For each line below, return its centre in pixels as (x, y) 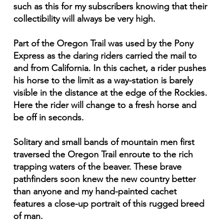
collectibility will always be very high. (84, 19)
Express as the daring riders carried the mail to (105, 56)
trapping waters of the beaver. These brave (97, 167)
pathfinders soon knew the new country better (104, 179)
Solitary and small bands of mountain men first (104, 142)
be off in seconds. (48, 118)
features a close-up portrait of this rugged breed (109, 204)
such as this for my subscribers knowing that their (110, 7)
